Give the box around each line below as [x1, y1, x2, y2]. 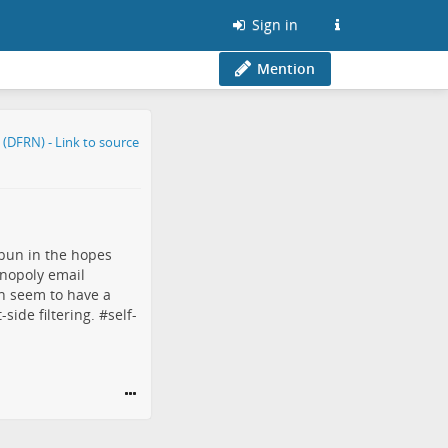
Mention [257, 59, 315, 78]
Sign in [248, 15, 298, 34]
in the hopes [23, 245, 112, 264]
